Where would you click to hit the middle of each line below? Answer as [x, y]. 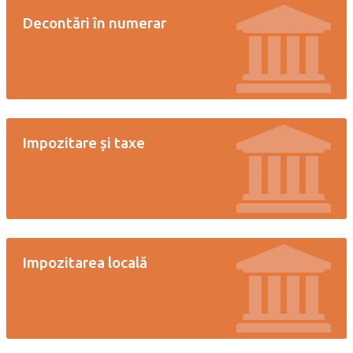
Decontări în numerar [94, 23]
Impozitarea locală [85, 262]
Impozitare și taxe [84, 143]
